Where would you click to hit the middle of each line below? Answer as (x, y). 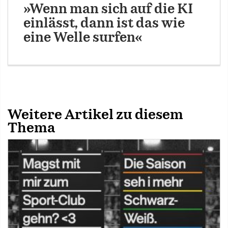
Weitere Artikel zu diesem (95, 115)
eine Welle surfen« (83, 38)
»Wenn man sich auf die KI (108, 9)
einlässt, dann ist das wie (104, 23)
